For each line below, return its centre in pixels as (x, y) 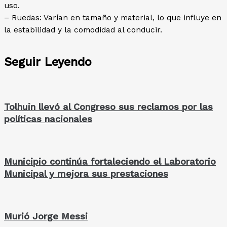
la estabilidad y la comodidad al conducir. (83, 30)
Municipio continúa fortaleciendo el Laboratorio (110, 161)
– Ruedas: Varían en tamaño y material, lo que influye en (113, 18)
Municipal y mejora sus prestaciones (86, 173)
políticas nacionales (48, 119)
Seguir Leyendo (48, 62)
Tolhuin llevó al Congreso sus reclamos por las (108, 106)
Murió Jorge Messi (46, 216)
